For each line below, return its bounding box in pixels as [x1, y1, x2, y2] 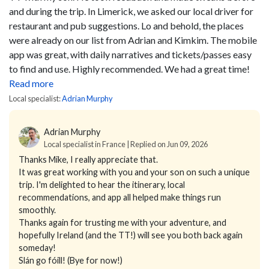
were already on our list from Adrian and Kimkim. [9, 34, 208, 46]
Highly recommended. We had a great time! [72, 62, 250, 74]
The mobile [210, 34, 257, 46]
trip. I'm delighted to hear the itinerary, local [19, 179, 185, 190]
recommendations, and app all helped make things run [19, 192, 221, 202]
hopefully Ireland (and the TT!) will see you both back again [19, 229, 243, 240]
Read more [9, 77, 53, 89]
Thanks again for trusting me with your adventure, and [19, 217, 226, 228]
